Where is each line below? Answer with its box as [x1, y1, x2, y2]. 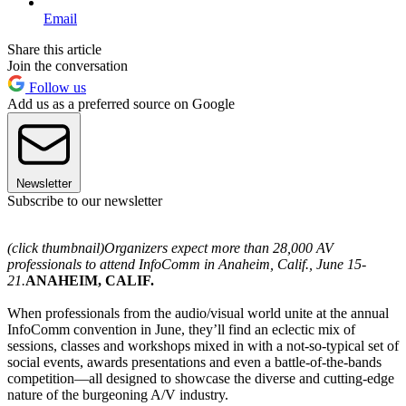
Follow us [25, 79, 86, 95]
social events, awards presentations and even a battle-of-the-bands [7, 353, 382, 370]
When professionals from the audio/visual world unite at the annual [7, 304, 389, 321]
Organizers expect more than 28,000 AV [104, 239, 333, 256]
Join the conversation [7, 57, 128, 73]
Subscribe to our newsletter [7, 192, 162, 208]
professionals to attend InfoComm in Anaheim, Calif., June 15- [7, 256, 366, 272]
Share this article [7, 41, 101, 57]
